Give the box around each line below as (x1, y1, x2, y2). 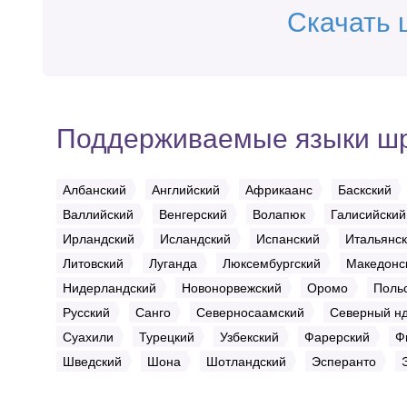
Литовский (63, 253, 124, 272)
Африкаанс (245, 180, 313, 198)
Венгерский (159, 204, 227, 223)
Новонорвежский (182, 278, 282, 296)
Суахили (63, 327, 114, 345)
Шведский (63, 352, 122, 370)
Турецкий (139, 327, 194, 345)
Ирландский (63, 229, 134, 247)
